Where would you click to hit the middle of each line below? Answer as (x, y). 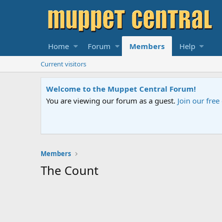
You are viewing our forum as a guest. (112, 101)
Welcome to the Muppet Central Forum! (121, 89)
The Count (70, 170)
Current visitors (63, 64)
